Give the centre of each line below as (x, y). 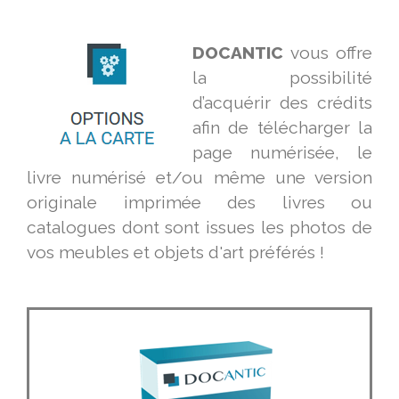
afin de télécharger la (282, 128)
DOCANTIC (238, 53)
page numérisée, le (282, 153)
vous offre (328, 53)
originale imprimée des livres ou (199, 203)
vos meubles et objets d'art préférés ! (175, 252)
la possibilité (282, 78)
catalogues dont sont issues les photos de (199, 228)
